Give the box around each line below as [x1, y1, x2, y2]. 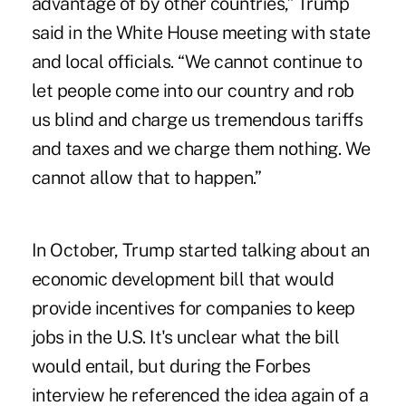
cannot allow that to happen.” [31, 167, 262, 189]
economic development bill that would [31, 268, 334, 291]
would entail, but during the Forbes [31, 355, 311, 378]
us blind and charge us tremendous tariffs [31, 109, 363, 131]
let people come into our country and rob [31, 80, 354, 102]
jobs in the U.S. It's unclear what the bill [31, 326, 340, 349]
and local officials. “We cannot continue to [31, 51, 362, 73]
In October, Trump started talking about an [31, 239, 370, 262]
